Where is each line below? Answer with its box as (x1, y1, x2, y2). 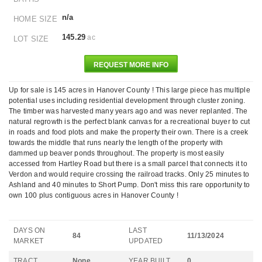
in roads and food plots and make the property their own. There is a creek (9, 128, 249, 136)
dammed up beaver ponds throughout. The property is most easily (9, 149, 225, 157)
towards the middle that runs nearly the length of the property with (9, 139, 223, 147)
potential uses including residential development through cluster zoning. (9, 96, 246, 105)
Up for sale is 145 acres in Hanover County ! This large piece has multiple (9, 86, 250, 94)
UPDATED (129, 237, 163, 245)
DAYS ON (13, 226, 46, 235)
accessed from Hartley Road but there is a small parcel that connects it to (9, 160, 247, 168)
